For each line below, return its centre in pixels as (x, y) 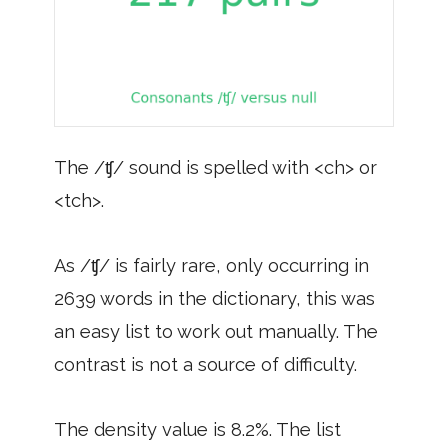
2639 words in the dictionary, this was (214, 298)
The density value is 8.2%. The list (197, 429)
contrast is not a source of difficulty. (205, 364)
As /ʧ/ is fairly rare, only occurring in (211, 265)
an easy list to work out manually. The (216, 331)
